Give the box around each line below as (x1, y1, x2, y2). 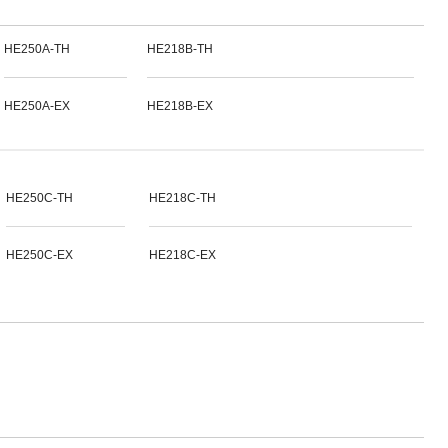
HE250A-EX (4, 99, 70, 113)
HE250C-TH (6, 191, 73, 205)
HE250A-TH (4, 42, 70, 56)
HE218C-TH (149, 191, 216, 205)
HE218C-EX (149, 248, 216, 262)
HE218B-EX (147, 99, 213, 113)
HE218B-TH (147, 42, 213, 56)
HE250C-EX (6, 248, 73, 262)
